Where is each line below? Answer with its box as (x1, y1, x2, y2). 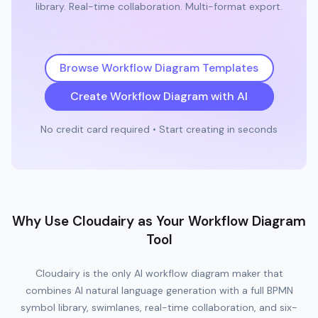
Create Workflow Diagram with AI (70, 89, 248, 104)
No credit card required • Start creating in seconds (40, 123, 278, 136)
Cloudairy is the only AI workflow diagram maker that (35, 267, 283, 280)
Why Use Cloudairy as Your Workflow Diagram (12, 212, 306, 231)
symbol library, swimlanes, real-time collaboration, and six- (21, 301, 297, 314)
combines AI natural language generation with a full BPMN (25, 284, 293, 297)
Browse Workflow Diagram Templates (60, 60, 258, 76)
